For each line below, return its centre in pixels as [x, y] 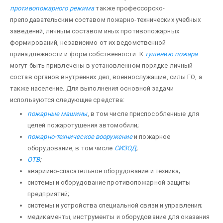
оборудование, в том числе [71, 148]
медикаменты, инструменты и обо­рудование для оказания [119, 217]
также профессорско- [130, 8]
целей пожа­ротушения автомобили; [83, 125]
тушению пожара [171, 54]
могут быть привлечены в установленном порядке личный [102, 65]
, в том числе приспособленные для [143, 113]
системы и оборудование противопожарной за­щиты [109, 182]
